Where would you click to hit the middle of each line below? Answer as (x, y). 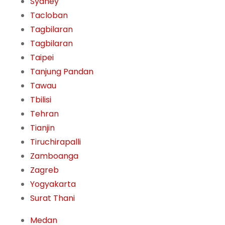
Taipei (42, 58)
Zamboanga (54, 156)
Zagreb (44, 170)
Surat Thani (52, 198)
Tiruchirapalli (55, 142)
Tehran (44, 114)
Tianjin (42, 128)
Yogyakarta (53, 184)
